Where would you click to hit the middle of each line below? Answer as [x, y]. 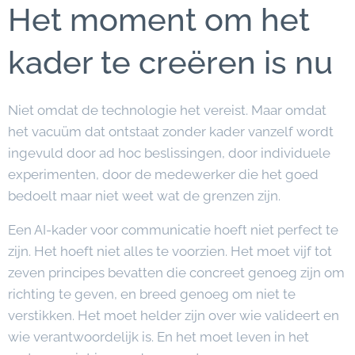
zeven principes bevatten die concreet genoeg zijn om [176, 273]
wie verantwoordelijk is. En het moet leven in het [158, 337]
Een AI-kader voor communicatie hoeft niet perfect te [173, 230]
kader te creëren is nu [170, 62]
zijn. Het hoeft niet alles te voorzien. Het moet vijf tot [170, 251]
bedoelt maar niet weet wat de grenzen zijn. [144, 196]
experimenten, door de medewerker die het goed [163, 174]
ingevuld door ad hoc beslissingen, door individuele [169, 153]
